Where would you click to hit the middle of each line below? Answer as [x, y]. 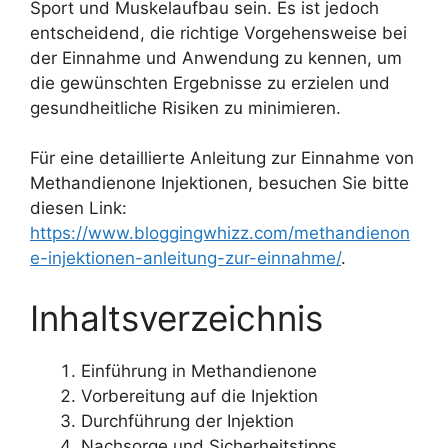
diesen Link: [78, 208]
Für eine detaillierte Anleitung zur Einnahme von [222, 158]
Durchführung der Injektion [187, 420]
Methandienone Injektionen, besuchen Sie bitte [219, 183]
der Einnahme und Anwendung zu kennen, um [216, 57]
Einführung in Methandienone [199, 370]
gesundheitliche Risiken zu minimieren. [185, 107]
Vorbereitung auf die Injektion [199, 395]
